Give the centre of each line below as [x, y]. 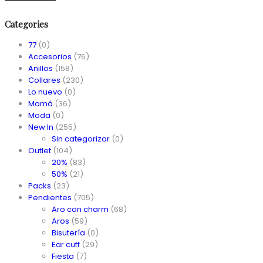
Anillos [41, 68]
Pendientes [50, 197]
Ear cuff [66, 244]
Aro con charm [80, 209]
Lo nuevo [45, 92]
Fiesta [63, 256]
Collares [44, 80]
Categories [26, 24]
